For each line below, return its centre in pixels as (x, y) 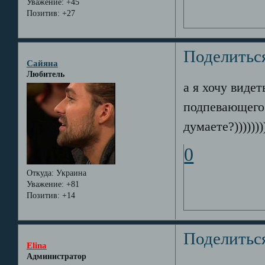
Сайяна (42, 63)
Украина (70, 173)
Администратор (56, 256)
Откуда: (40, 173)
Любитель (45, 74)
